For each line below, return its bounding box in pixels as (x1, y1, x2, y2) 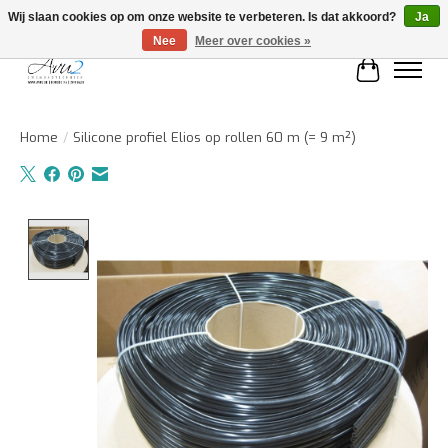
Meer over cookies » (195, 34, 311, 48)
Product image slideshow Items (96, 218, 325, 240)
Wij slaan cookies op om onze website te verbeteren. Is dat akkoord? (8, 10, 399, 24)
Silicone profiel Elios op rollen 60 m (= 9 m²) (73, 128, 356, 146)
